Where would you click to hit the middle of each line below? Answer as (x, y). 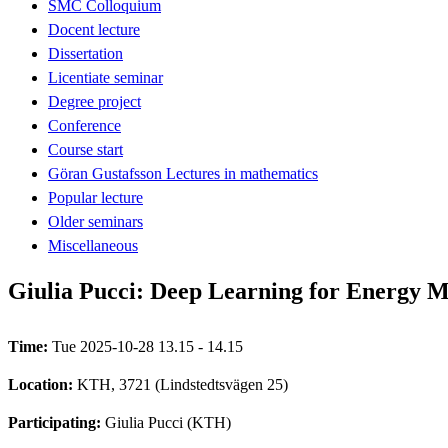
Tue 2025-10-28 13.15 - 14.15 (147, 346)
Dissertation (85, 53)
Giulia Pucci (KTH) (168, 422)
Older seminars (95, 221)
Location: (42, 384)
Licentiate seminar (105, 77)
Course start (85, 149)
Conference (84, 125)
